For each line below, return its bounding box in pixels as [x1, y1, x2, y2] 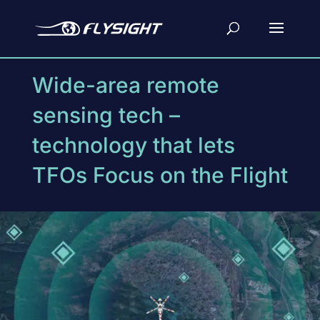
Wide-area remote [31, 72, 219, 98]
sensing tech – [31, 102, 180, 128]
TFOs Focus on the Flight [31, 162, 288, 188]
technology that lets [31, 132, 235, 158]
